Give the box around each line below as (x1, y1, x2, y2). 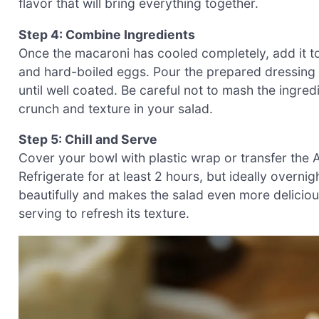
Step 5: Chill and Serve (19, 132, 157, 147)
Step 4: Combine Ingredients (19, 26, 195, 42)
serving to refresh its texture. (19, 206, 189, 221)
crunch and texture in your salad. (19, 100, 213, 116)
